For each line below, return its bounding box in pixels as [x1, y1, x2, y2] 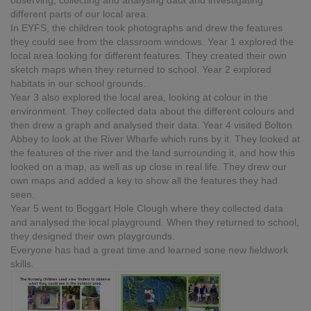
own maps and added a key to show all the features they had [10, 175, 278, 186]
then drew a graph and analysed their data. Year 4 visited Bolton [10, 119, 292, 131]
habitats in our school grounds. [10, 78, 146, 89]
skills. [10, 258, 34, 269]
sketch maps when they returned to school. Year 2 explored [10, 64, 271, 75]
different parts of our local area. [10, 8, 149, 19]
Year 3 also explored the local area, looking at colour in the [10, 92, 268, 103]
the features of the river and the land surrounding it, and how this [10, 147, 295, 158]
